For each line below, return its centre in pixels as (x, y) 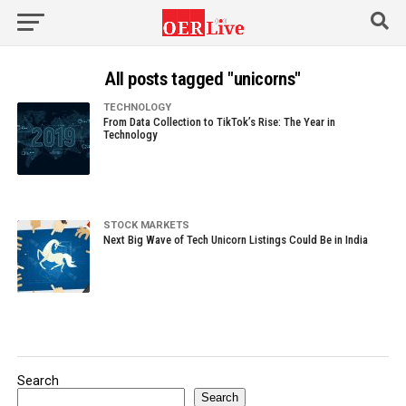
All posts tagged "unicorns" (203, 79)
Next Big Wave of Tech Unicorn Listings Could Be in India (235, 240)
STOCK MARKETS (146, 225)
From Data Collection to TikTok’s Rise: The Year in (219, 122)
